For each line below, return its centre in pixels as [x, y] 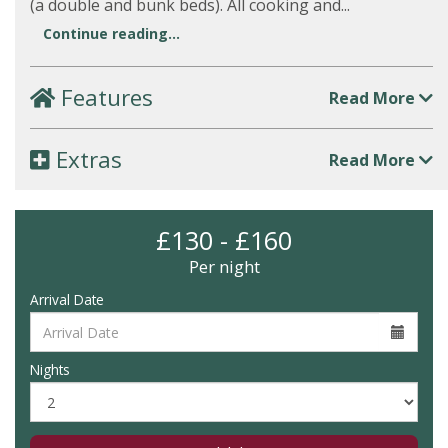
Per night [224, 266]
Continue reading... [111, 33]
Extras [86, 159]
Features [104, 97]
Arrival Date [67, 299]
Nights [50, 369]
